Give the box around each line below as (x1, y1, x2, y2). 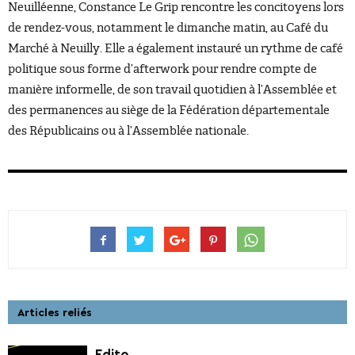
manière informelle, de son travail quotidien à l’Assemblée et (8, 82, 337, 97)
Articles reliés (17, 307, 92, 319)
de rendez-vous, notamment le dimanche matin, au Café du (8, 20, 328, 36)
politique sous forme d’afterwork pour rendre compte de (8, 61, 317, 77)
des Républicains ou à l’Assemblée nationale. (8, 123, 249, 139)
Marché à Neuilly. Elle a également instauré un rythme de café (8, 40, 343, 56)
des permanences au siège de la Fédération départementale (8, 102, 330, 118)
